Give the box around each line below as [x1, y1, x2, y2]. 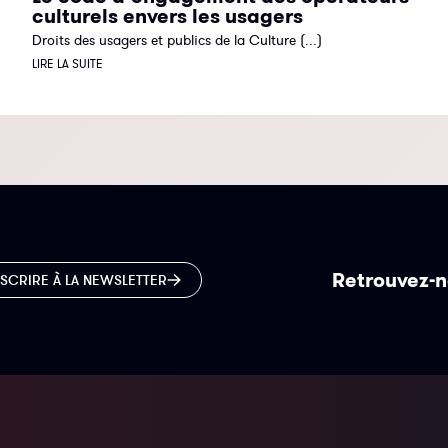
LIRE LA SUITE [31, 56, 103, 72]
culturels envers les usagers [31, 3, 303, 30]
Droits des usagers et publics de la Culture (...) [31, 31, 322, 50]
